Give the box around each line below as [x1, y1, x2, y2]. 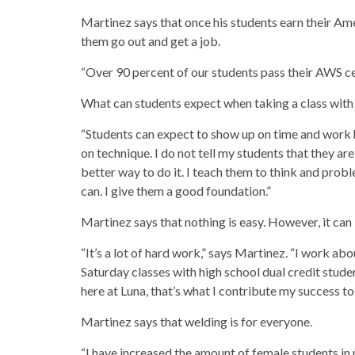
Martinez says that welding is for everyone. [81, 314, 312, 329]
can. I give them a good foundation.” [81, 183, 271, 198]
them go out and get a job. [81, 33, 220, 48]
